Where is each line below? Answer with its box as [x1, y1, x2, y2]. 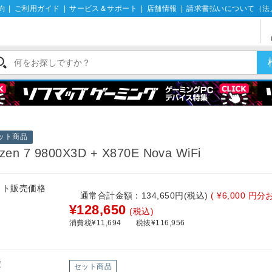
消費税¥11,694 [69, 219, 121, 228]
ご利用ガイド [14, 4, 60, 13]
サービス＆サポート [69, 4, 138, 13]
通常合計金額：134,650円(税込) [80, 191, 211, 201]
